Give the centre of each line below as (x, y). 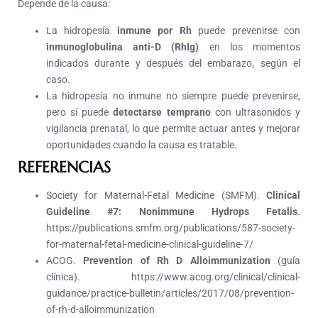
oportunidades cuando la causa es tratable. (143, 145)
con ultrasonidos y (256, 113)
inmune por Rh (154, 31)
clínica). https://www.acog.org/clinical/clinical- (173, 277)
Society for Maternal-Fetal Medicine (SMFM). (156, 196)
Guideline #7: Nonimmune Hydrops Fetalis (172, 212)
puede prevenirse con (246, 31)
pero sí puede (80, 113)
